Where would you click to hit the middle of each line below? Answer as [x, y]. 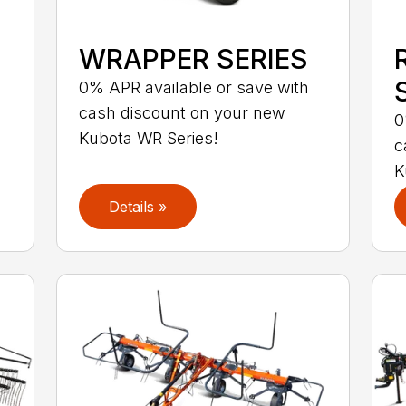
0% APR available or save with [194, 87]
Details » [138, 206]
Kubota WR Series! [149, 138]
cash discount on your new [183, 112]
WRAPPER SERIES [194, 58]
